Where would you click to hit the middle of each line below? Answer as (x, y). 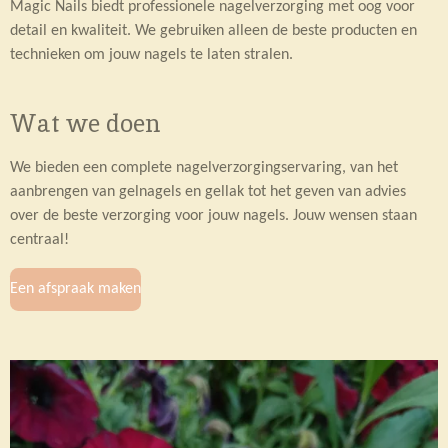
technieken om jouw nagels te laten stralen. (151, 54)
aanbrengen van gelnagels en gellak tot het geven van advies (208, 191)
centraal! (39, 239)
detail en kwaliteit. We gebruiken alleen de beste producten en (213, 30)
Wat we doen (85, 124)
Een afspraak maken (75, 288)
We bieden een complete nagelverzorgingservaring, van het (204, 167)
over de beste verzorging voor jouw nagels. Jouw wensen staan (213, 215)
